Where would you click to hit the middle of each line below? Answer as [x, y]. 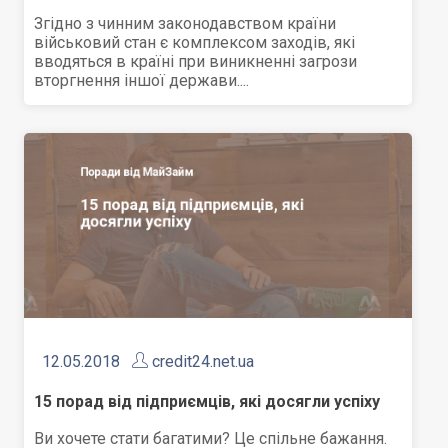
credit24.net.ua [203, 362]
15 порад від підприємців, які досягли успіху [207, 402]
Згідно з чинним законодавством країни [185, 24]
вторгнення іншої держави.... [142, 81]
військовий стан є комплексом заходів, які [195, 43]
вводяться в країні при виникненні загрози [196, 62]
